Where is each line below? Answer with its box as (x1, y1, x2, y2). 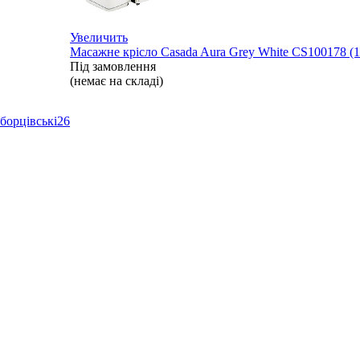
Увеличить (70, 30, 128, 44)
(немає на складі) (70, 73, 163, 88)
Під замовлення (70, 59, 156, 73)
